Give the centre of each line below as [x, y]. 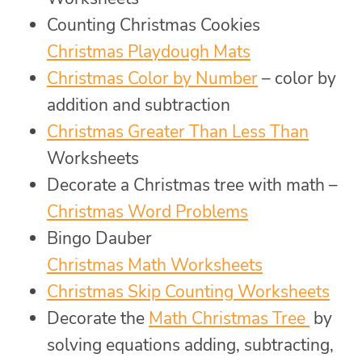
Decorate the [98, 318]
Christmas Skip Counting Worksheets [188, 291]
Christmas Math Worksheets [155, 265]
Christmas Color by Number [152, 78]
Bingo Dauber [99, 238]
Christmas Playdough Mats [149, 51]
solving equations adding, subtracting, [190, 345]
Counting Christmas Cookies [154, 25]
